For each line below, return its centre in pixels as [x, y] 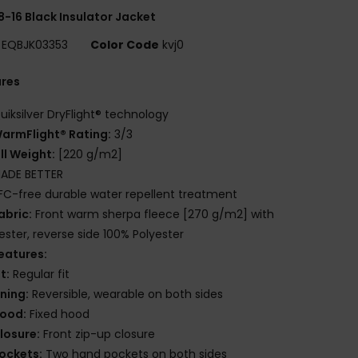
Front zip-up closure [98, 334]
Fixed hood [58, 314]
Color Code [125, 44]
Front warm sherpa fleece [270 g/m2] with [153, 214]
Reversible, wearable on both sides [126, 294]
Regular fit [40, 274]
